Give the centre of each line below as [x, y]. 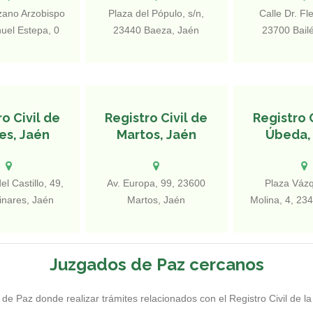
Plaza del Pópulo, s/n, [156, 13]
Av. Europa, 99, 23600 [156, 183]
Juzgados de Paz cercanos [156, 264]
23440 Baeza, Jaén [156, 30]
